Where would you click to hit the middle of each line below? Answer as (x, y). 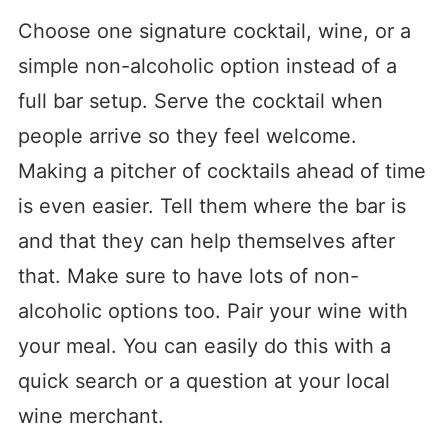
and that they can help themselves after (206, 241)
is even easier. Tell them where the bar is (211, 206)
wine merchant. (90, 416)
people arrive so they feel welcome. (187, 136)
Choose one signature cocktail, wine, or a (214, 31)
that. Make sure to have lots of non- (188, 276)
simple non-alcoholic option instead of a (207, 66)
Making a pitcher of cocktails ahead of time (221, 171)
